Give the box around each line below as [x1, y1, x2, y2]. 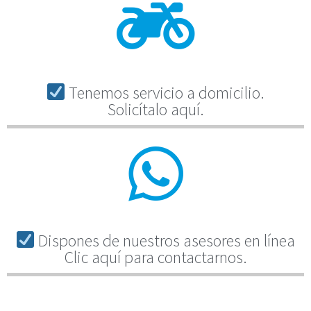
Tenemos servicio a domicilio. [65, 81, 265, 103]
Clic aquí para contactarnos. [64, 246, 247, 268]
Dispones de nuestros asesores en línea [35, 229, 296, 251]
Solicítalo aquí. [107, 98, 204, 120]
